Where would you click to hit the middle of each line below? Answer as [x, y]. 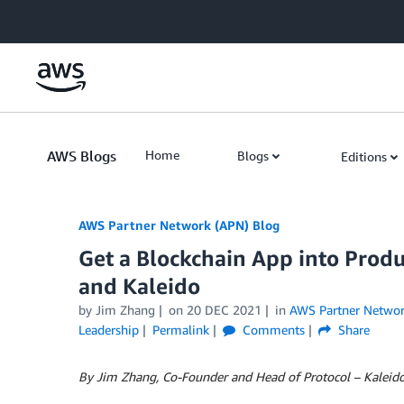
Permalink [180, 330]
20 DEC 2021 [224, 310]
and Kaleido [139, 286]
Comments [271, 330]
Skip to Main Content [68, 18]
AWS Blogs [82, 156]
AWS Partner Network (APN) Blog [179, 225]
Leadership [109, 330]
